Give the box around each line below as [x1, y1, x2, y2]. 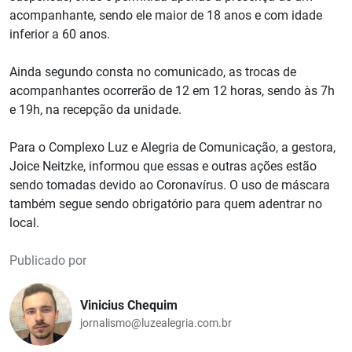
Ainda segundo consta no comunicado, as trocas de [9, 64, 296, 79]
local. [9, 214, 39, 230]
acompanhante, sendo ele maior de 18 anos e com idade [9, 7, 322, 23]
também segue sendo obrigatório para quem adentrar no [9, 196, 322, 211]
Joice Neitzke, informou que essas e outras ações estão [9, 158, 317, 174]
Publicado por [9, 252, 86, 268]
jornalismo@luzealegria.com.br [80, 317, 232, 330]
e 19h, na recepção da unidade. [9, 101, 181, 117]
